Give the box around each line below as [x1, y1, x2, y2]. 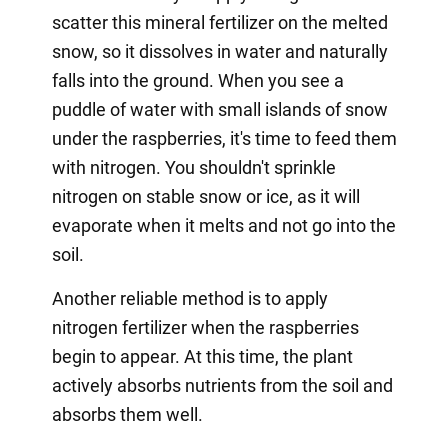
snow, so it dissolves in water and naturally [51, 40, 388, 62]
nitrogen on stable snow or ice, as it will [51, 185, 360, 207]
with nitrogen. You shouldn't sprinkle [51, 156, 336, 178]
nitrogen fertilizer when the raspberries [51, 316, 359, 338]
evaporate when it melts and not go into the [51, 214, 396, 236]
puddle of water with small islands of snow [51, 98, 388, 120]
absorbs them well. [51, 403, 203, 425]
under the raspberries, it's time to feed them [51, 127, 397, 149]
